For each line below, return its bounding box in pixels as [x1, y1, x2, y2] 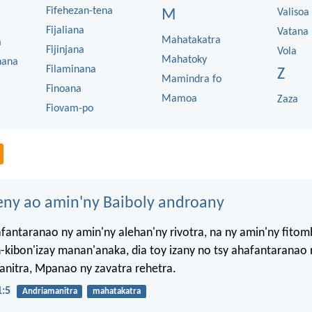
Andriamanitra [22, 287, 77, 297]
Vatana [277, 26, 309, 38]
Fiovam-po [46, 103, 93, 114]
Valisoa [277, 7, 309, 18]
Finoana [46, 84, 81, 95]
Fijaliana [46, 25, 84, 36]
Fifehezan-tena [46, 6, 113, 17]
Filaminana [46, 64, 96, 75]
